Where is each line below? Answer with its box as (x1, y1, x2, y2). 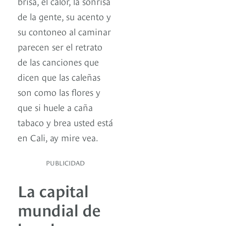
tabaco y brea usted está (18, 116, 113, 129)
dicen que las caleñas (18, 70, 100, 83)
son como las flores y (18, 85, 100, 98)
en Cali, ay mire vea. (18, 131, 98, 144)
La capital (18, 179, 89, 201)
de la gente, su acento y (18, 10, 111, 23)
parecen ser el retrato (18, 40, 102, 53)
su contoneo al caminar (18, 25, 111, 38)
